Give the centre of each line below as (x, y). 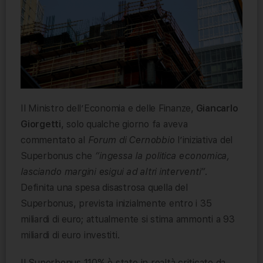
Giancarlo (216, 108)
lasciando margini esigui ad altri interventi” (113, 171)
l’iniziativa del (204, 140)
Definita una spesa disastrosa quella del (104, 187)
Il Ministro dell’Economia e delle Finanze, (107, 108)
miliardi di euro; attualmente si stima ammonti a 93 (128, 219)
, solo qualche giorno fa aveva (124, 124)
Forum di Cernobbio (131, 140)
